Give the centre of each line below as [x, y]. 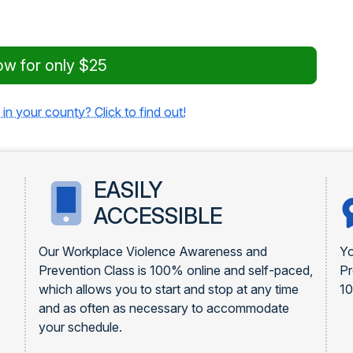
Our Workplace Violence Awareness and [152, 251]
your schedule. [80, 327]
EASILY [128, 190]
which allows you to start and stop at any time [168, 289]
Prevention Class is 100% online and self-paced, [175, 270]
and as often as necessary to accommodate [163, 308]
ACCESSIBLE [158, 216]
